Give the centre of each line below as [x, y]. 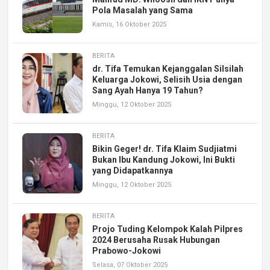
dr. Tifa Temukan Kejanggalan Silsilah [168, 68]
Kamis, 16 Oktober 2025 [129, 24]
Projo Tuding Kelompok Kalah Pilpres [168, 229]
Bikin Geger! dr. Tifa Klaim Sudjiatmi [165, 149]
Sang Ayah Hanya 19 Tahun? [148, 90]
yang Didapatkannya [133, 170]
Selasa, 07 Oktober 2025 [130, 265]
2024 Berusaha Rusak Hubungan [156, 240]
